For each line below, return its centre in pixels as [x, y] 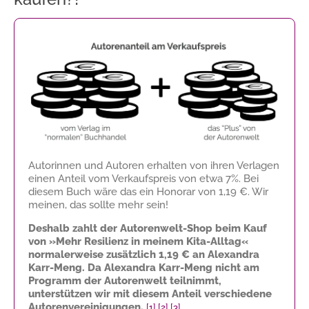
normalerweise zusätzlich [93, 254]
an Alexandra [225, 254]
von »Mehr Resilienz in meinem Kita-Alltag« [138, 241]
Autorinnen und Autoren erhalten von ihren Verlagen [154, 165]
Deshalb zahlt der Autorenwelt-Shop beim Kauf [148, 228]
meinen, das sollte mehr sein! [98, 205]
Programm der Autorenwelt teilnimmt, [125, 280]
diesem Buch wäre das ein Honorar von [123, 191]
